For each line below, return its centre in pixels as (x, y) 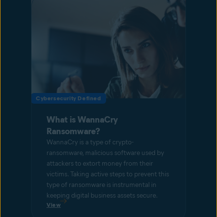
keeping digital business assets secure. (102, 196)
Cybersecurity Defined (69, 98)
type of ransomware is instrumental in (101, 185)
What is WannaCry (82, 120)
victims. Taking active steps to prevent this (108, 174)
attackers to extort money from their (100, 164)
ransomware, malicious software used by (105, 153)
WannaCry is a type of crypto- (90, 142)
